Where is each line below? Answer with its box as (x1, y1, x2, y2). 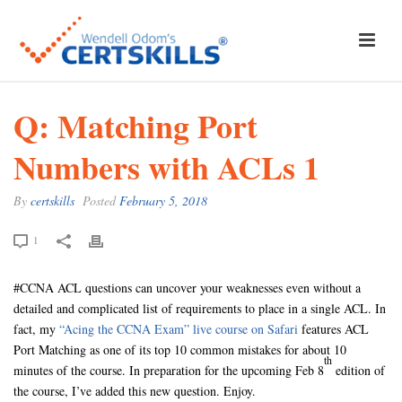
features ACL (298, 320, 369, 337)
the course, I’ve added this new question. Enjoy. (13, 382, 256, 399)
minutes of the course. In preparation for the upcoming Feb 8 (13, 362, 324, 379)
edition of (332, 362, 385, 379)
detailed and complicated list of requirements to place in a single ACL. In (13, 300, 386, 317)
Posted (78, 192, 119, 209)
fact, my (13, 320, 59, 337)
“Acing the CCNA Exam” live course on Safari (59, 320, 298, 337)
